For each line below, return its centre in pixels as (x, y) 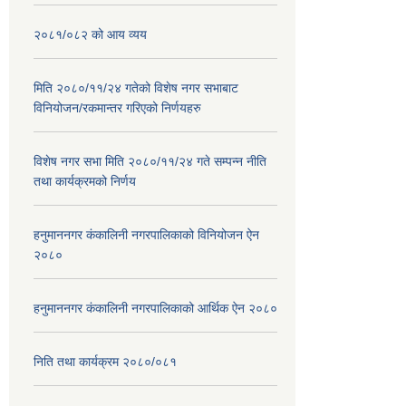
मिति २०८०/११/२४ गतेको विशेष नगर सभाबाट (136, 87)
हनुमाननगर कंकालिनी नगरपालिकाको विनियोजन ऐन (146, 234)
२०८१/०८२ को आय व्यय (90, 34)
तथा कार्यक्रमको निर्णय (85, 181)
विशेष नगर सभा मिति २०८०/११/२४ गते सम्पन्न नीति (150, 161)
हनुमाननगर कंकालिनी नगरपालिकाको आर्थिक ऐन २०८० (155, 308)
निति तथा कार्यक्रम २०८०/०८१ (105, 361)
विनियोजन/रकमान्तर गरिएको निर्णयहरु (117, 107)
